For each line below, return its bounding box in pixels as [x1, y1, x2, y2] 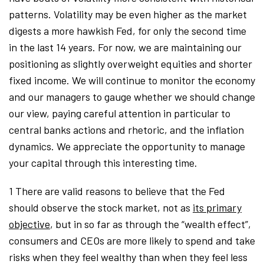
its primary [193, 200, 242, 214]
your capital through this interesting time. [9, 156, 197, 169]
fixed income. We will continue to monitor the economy [9, 73, 255, 87]
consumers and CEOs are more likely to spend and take [9, 233, 255, 247]
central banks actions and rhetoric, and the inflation [9, 123, 244, 136]
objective [9, 217, 50, 230]
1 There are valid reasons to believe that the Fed [9, 184, 225, 197]
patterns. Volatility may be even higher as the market [9, 7, 247, 21]
